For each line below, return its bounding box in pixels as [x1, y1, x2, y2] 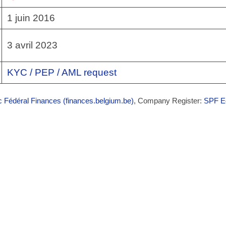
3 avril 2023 [7, 39, 58, 50]
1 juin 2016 [7, 12, 55, 23]
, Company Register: [134, 96, 204, 105]
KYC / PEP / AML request [7, 67, 117, 78]
